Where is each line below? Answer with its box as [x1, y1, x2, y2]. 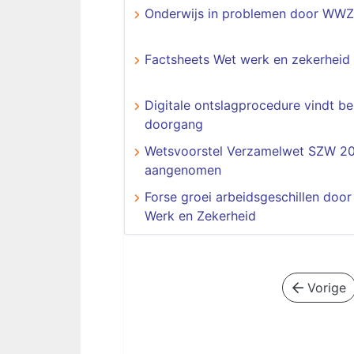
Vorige [303, 280, 346, 296]
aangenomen [145, 162, 221, 178]
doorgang [145, 116, 203, 132]
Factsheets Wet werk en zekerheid [145, 51, 350, 67]
